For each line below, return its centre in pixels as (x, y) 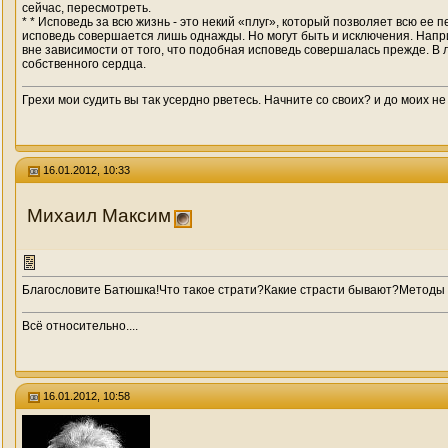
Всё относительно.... (80, 326)
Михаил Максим (99, 215)
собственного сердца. (84, 64)
